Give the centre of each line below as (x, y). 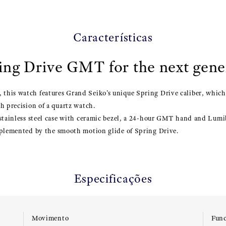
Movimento (50, 218)
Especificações (113, 179)
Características (113, 37)
